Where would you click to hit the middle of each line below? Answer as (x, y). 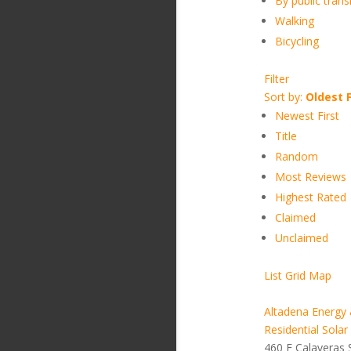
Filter (276, 79)
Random (296, 156)
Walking (294, 21)
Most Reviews (310, 177)
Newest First (307, 116)
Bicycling (297, 41)
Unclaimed (301, 238)
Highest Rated (310, 197)
